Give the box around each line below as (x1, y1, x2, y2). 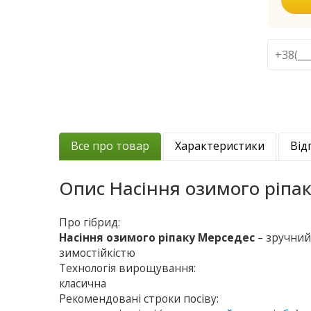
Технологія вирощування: (59, 261, 196, 276)
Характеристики (175, 138, 265, 154)
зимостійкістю (59, 246, 136, 261)
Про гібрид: (59, 215, 121, 230)
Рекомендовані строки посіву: (59, 292, 219, 307)
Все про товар (71, 138, 150, 154)
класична (59, 276, 107, 292)
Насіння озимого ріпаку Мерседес (59, 230, 255, 246)
